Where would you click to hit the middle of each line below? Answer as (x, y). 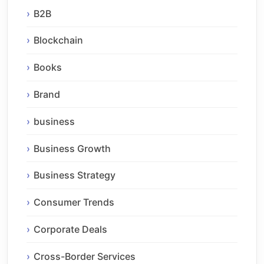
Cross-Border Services (85, 256)
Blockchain (58, 40)
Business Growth (72, 148)
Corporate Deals (70, 229)
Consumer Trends (74, 202)
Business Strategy (75, 175)
